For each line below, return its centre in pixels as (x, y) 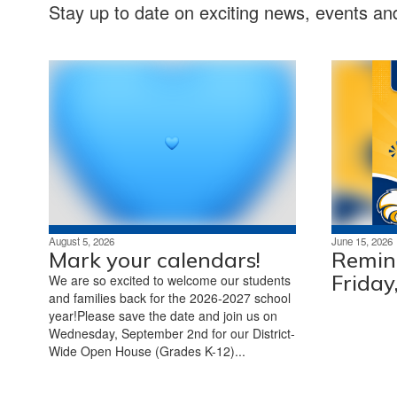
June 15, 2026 (362, 241)
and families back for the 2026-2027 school (170, 297)
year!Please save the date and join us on (163, 315)
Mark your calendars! (155, 259)
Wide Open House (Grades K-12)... (147, 350)
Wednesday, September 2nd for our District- (172, 333)
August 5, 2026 (82, 241)
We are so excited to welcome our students (170, 280)
